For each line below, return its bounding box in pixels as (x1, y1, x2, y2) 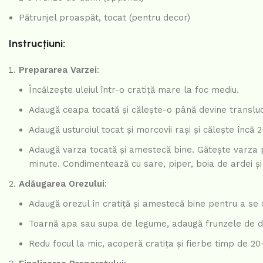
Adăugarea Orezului (19, 178, 104, 189)
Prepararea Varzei (19, 65, 97, 75)
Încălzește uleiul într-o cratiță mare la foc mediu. (29, 85, 239, 95)
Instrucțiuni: (9, 37, 65, 50)
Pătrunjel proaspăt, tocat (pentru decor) (19, 12, 190, 23)
